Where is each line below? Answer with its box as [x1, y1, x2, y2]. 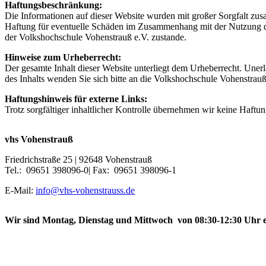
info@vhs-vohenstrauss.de [36, 185, 135, 195]
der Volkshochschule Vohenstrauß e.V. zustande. [5, 31, 186, 42]
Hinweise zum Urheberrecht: [5, 52, 121, 62]
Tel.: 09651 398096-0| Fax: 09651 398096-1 [5, 164, 176, 175]
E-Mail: [5, 185, 36, 195]
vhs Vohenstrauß [5, 134, 73, 144]
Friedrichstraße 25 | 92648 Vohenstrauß [5, 154, 152, 164]
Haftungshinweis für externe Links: [5, 93, 147, 104]
